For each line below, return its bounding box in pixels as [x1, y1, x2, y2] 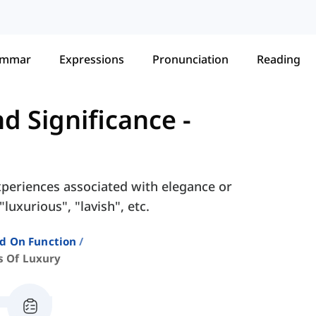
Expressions [59, 51, 124, 67]
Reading [257, 51, 300, 67]
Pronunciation [152, 51, 229, 67]
